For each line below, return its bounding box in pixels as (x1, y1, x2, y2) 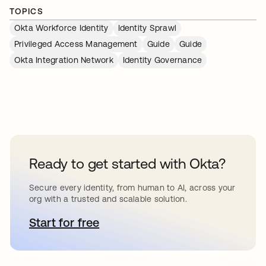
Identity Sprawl (118, 23, 177, 33)
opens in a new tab (64, 215, 167, 229)
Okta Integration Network (14, 55, 113, 65)
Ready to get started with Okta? (29, 155, 226, 172)
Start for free (29, 215, 100, 229)
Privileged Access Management (14, 39, 138, 49)
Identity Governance (122, 55, 202, 65)
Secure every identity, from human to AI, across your (29, 182, 236, 192)
